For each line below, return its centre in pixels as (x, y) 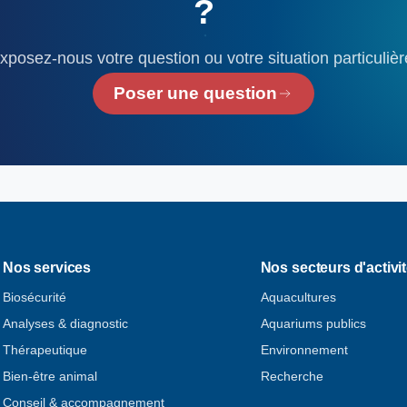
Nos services (47, 267)
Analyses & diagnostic (65, 323)
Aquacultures (298, 297)
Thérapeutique (45, 349)
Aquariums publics (313, 323)
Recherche (292, 376)
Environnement (304, 349)
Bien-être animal (50, 376)
